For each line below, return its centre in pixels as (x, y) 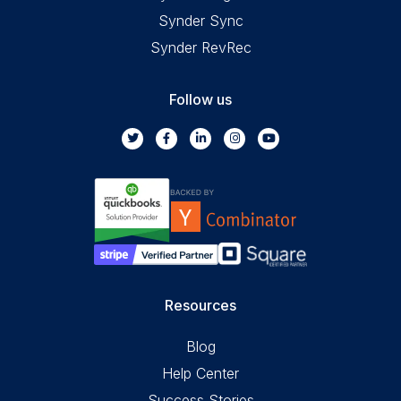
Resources (200, 305)
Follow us (200, 99)
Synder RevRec (200, 47)
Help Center (200, 373)
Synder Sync (200, 21)
